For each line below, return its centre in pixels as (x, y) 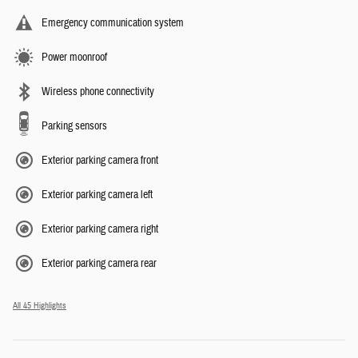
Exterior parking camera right (100, 230)
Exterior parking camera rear (99, 264)
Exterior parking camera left (97, 195)
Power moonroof (74, 58)
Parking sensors (74, 127)
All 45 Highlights (40, 306)
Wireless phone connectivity (98, 92)
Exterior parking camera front (100, 161)
